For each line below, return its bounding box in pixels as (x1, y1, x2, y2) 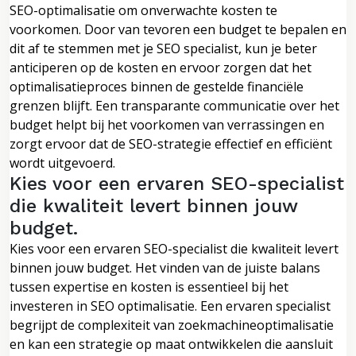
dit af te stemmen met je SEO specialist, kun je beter (10, 39, 317, 57)
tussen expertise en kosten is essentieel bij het (10, 277, 288, 296)
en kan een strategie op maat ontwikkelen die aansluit (10, 335, 333, 353)
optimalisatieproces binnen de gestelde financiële (10, 77, 304, 95)
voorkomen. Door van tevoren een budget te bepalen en (10, 20, 346, 38)
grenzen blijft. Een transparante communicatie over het (10, 96, 339, 114)
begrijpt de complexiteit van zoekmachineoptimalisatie (10, 315, 334, 334)
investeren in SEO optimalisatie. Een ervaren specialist (10, 296, 331, 315)
